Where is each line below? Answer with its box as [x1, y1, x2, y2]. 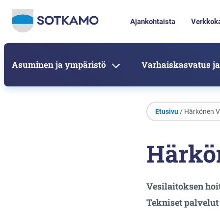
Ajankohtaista [130, 17, 175, 26]
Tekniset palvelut [146, 196, 219, 208]
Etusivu [155, 108, 178, 115]
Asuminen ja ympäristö [12, 59, 106, 70]
